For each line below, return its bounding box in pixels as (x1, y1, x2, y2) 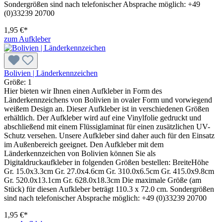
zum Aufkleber (4, 34, 51, 43)
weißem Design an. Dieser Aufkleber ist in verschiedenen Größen (4, 104, 209, 113)
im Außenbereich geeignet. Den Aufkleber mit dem (4, 140, 164, 149)
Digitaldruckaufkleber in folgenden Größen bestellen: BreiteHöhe (4, 158, 209, 166)
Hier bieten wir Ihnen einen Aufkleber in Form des (4, 86, 162, 95)
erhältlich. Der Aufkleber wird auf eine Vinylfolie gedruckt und (4, 113, 201, 122)
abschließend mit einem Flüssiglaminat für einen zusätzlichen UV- (4, 122, 210, 131)
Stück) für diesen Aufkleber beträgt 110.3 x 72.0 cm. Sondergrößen (4, 184, 214, 193)
